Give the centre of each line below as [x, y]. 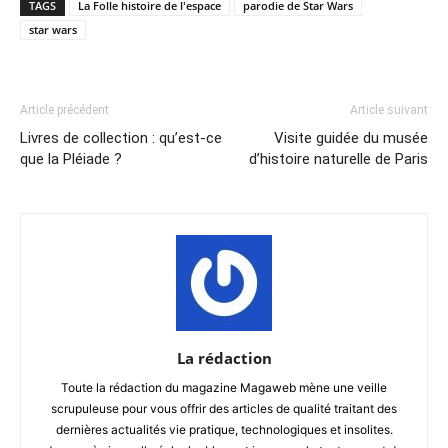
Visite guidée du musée [351, 138]
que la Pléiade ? [71, 159]
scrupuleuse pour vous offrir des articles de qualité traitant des [224, 409]
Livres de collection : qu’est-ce [121, 138]
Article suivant [389, 110]
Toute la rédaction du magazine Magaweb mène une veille [224, 388]
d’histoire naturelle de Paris [338, 159]
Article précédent [64, 110]
